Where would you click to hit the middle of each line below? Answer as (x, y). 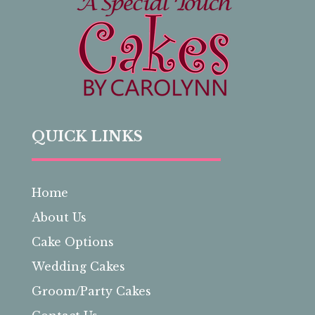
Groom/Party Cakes (91, 291)
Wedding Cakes (78, 266)
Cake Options (72, 242)
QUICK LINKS (87, 136)
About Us (59, 217)
